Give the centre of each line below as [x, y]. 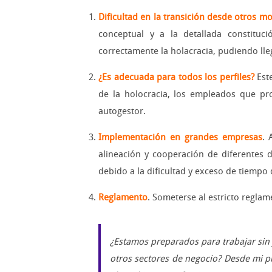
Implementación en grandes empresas [180, 138]
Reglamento [123, 198]
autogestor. [122, 111]
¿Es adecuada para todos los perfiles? [178, 77]
